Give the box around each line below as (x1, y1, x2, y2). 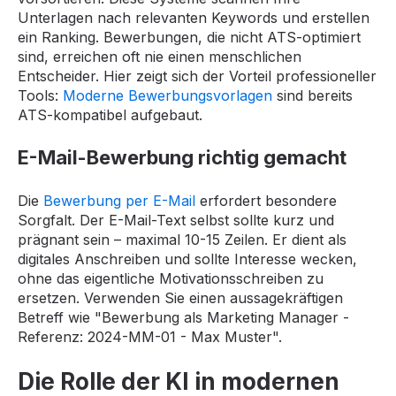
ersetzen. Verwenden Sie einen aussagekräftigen (18, 288, 343, 307)
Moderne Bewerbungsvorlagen (63, 86, 272, 104)
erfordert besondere (195, 191, 337, 209)
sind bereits (272, 86, 353, 104)
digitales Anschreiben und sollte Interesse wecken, (18, 249, 357, 268)
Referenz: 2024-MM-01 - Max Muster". (18, 327, 282, 346)
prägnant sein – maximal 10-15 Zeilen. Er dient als (18, 230, 346, 248)
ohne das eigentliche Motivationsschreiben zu (18, 269, 324, 287)
